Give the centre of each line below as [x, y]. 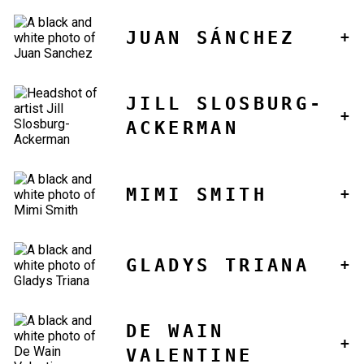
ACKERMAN [183, 128]
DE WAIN [175, 331]
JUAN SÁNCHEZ [211, 37]
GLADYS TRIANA [218, 265]
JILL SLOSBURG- [225, 104]
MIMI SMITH [197, 194]
